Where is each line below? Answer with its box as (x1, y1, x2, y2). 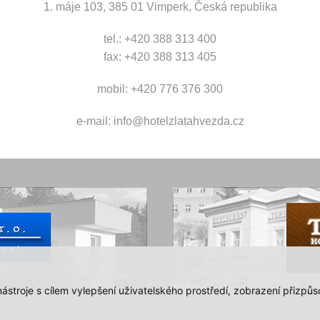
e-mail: (76, 114, 114, 127)
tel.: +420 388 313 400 (104, 32, 216, 45)
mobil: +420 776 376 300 (97, 82, 223, 95)
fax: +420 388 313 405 (104, 50, 216, 63)
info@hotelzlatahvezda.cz (113, 114, 244, 127)
